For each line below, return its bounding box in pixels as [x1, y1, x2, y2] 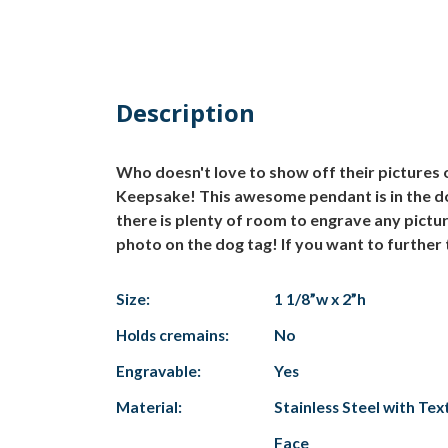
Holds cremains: [116, 325, 229, 344]
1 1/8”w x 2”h [274, 289, 366, 308]
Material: [116, 397, 182, 416]
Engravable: [116, 361, 201, 380]
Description [116, 95, 255, 129]
